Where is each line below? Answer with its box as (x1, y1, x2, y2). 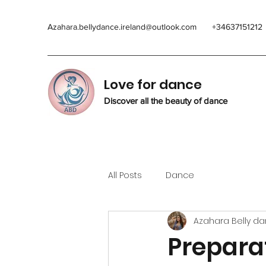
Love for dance (104, 75, 202, 94)
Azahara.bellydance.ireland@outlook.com (47, 22, 197, 31)
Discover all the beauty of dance (104, 96, 227, 106)
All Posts (108, 169, 142, 181)
